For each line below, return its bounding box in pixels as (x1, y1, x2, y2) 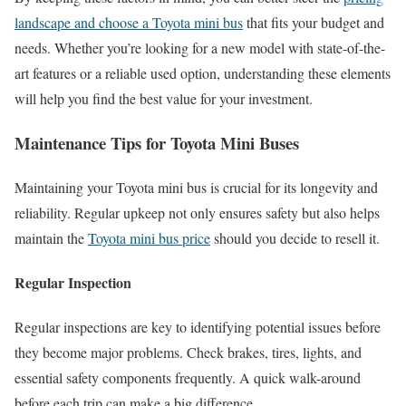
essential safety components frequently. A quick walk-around (14, 368, 361, 388)
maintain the (14, 227, 88, 247)
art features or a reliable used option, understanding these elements (14, 63, 391, 83)
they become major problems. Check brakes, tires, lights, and (14, 343, 362, 362)
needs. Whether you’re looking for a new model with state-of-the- (14, 38, 385, 58)
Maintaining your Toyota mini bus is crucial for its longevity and (14, 177, 378, 197)
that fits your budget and (243, 13, 384, 33)
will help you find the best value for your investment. (14, 89, 313, 109)
